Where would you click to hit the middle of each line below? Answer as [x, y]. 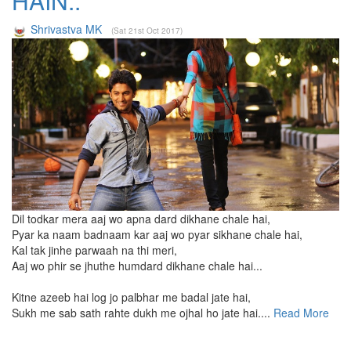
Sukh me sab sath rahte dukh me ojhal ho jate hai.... [141, 312]
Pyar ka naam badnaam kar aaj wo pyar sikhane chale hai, [157, 234]
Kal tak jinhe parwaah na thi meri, [94, 250]
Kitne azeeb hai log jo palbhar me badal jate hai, [131, 297]
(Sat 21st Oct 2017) [147, 30]
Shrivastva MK [66, 29]
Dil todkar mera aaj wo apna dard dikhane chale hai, [141, 218]
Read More [300, 312]
